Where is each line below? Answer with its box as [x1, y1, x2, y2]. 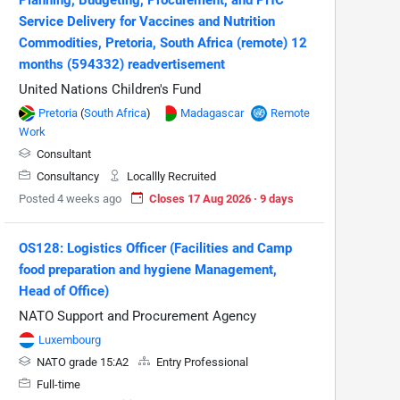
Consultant [34, 146, 91, 161]
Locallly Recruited [124, 169, 216, 183]
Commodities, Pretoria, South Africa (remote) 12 [19, 34, 307, 51]
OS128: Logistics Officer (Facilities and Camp [19, 239, 292, 256]
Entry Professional [154, 354, 248, 369]
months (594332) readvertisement [19, 55, 225, 72]
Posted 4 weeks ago [19, 191, 121, 205]
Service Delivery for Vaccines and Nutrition [19, 12, 275, 29]
